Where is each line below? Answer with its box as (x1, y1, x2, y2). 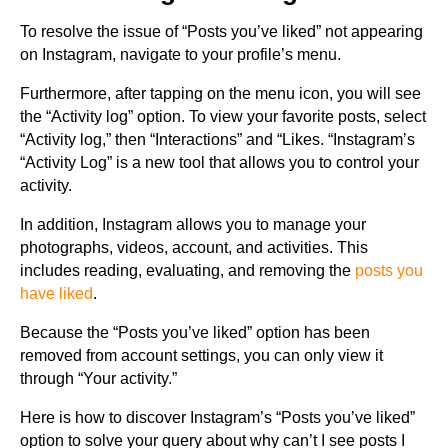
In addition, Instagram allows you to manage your (20, 216, 366, 234)
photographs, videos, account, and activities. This (20, 239, 368, 257)
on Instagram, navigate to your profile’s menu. (20, 46, 341, 64)
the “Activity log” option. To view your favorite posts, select (20, 108, 426, 126)
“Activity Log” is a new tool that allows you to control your (20, 154, 419, 172)
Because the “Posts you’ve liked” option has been (20, 324, 370, 342)
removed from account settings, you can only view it (20, 347, 383, 365)
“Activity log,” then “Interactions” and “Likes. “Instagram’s (20, 131, 415, 149)
